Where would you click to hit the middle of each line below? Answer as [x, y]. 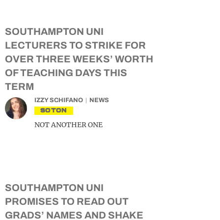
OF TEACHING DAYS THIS [66, 73]
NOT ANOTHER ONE [69, 125]
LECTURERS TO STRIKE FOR [75, 45]
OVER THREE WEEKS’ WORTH [79, 59]
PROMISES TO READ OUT [67, 201]
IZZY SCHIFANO [59, 100]
